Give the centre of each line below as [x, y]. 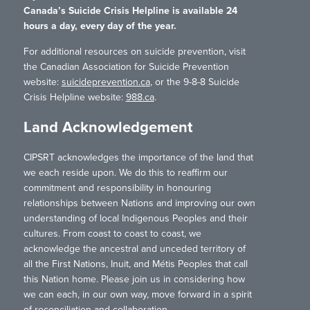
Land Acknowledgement [108, 128]
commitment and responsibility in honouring [117, 188]
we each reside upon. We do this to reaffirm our [125, 173]
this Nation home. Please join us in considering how [134, 280]
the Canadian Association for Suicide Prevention [126, 67]
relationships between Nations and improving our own [139, 203]
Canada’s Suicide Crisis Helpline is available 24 [130, 11]
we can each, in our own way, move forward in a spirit [137, 295]
